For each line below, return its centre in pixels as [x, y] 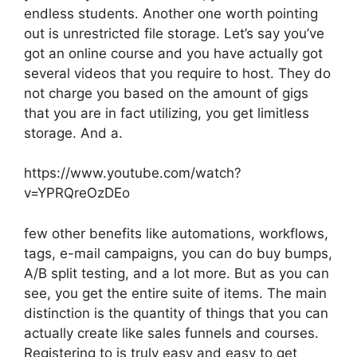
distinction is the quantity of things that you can [176, 313]
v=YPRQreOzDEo [77, 193]
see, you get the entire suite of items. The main [175, 293]
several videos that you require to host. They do [177, 73]
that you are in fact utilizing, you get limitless [167, 113]
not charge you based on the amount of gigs [166, 93]
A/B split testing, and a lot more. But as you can [177, 273]
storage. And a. [73, 133]
